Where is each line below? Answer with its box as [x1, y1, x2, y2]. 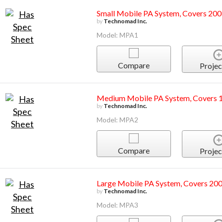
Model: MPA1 [96, 30, 138, 39]
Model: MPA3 [96, 200, 138, 209]
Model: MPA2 [96, 115, 138, 124]
